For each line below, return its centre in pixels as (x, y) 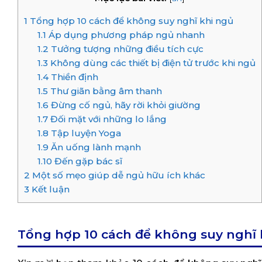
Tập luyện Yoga (85, 133)
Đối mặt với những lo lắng (107, 119)
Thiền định (73, 77)
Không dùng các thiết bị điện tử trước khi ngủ (151, 63)
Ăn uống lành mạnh (94, 147)
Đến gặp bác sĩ (87, 161)
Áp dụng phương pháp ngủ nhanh (125, 35)
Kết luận (49, 189)
